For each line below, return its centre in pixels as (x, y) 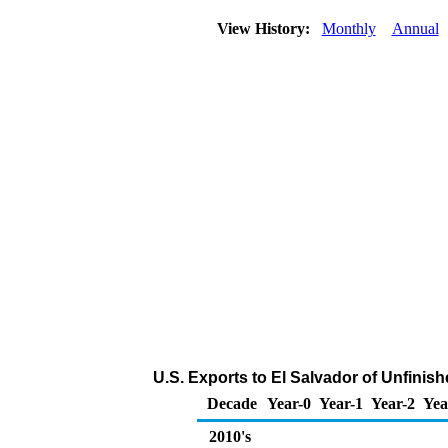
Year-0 (289, 403)
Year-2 (393, 403)
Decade (232, 403)
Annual (415, 28)
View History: (265, 28)
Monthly (348, 28)
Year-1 (341, 403)
